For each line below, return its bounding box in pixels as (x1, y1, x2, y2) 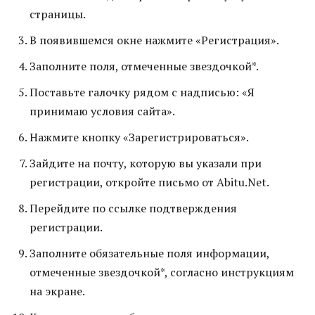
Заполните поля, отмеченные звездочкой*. (30, 58, 259, 74)
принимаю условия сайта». (30, 103, 175, 119)
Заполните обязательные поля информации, (30, 245, 269, 261)
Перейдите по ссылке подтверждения (30, 200, 237, 216)
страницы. (30, 6, 86, 22)
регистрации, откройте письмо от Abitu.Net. (30, 174, 269, 190)
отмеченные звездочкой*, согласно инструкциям (30, 264, 294, 280)
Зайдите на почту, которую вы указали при (30, 155, 262, 171)
